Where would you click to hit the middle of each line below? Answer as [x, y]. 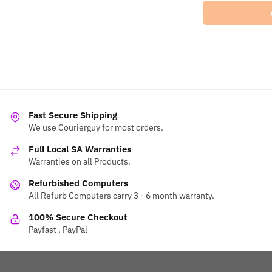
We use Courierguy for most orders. [96, 127]
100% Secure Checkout [78, 217]
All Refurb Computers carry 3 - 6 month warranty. [121, 195]
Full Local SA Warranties [80, 149]
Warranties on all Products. [80, 161]
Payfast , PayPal [58, 229]
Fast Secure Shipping [73, 115]
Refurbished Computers [78, 183]
